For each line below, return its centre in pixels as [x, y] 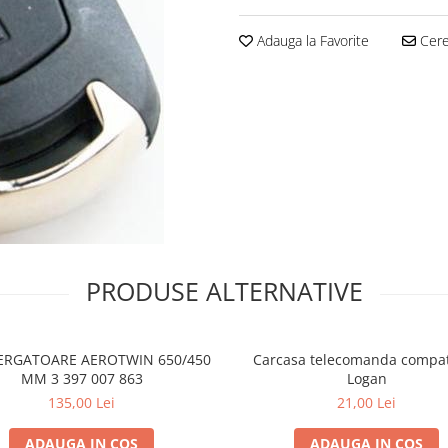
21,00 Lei [366, 402]
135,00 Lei [81, 402]
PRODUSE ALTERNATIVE [224, 290]
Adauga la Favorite [311, 40]
